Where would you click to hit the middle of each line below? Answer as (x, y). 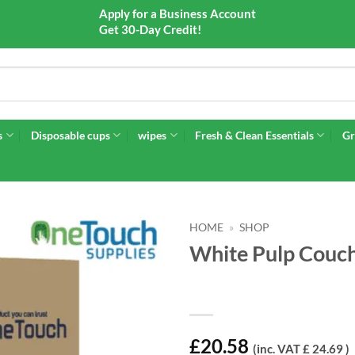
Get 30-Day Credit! (150, 29)
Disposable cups (70, 135)
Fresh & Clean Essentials (254, 135)
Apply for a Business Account (177, 13)
